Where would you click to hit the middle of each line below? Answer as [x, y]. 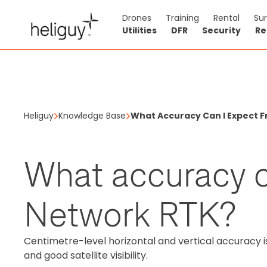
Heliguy [39, 116]
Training [182, 18]
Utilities [139, 30]
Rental [226, 18]
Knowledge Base [92, 116]
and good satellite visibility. [86, 255]
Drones [137, 18]
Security [221, 30]
